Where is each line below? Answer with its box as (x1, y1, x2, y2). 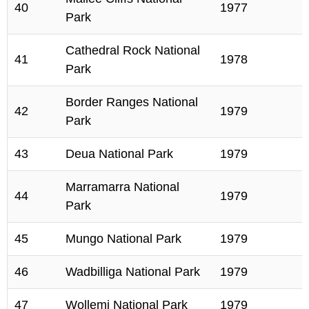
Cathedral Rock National (66, 43, 200, 57)
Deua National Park (66, 147, 173, 161)
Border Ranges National (66, 95, 198, 109)
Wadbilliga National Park (66, 265, 200, 279)
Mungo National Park (66, 232, 181, 246)
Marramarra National (66, 180, 179, 194)
